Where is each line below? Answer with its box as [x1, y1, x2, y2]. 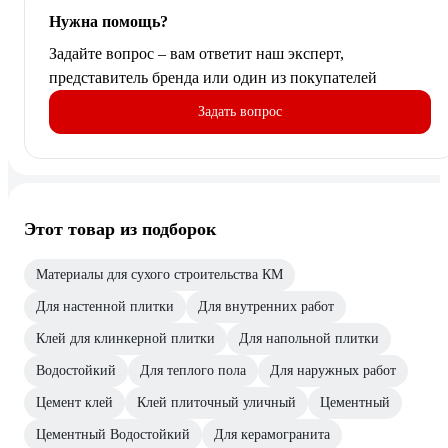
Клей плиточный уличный [137, 394, 296, 410]
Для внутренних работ [198, 298, 334, 314]
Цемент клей [36, 394, 113, 410]
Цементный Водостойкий [36, 426, 190, 442]
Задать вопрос [198, 103, 282, 119]
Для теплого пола [140, 362, 246, 378]
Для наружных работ [270, 362, 396, 378]
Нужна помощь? [49, 12, 168, 30]
